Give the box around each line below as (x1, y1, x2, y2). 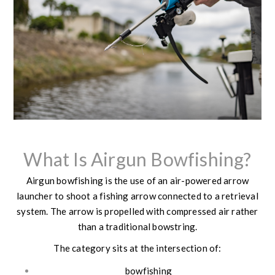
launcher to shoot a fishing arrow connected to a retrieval (17, 190, 258, 201)
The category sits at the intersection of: (53, 242, 222, 254)
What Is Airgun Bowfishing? (23, 147, 252, 170)
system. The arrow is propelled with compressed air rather (17, 205, 258, 217)
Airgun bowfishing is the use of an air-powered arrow (26, 174, 249, 186)
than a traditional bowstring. (77, 220, 198, 232)
